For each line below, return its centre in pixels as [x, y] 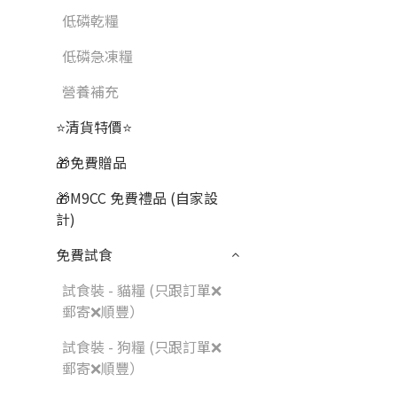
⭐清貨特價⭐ [94, 127]
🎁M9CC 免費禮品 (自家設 [137, 198]
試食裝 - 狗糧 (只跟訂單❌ [142, 346]
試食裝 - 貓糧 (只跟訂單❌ [142, 290]
